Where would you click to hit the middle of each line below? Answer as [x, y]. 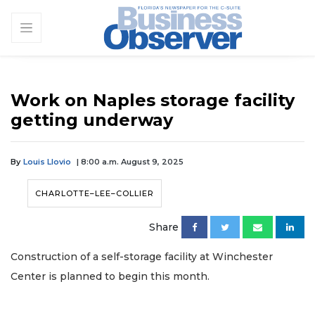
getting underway [92, 120]
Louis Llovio [47, 161]
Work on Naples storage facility [153, 100]
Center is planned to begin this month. [111, 276]
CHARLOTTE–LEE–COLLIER [95, 193]
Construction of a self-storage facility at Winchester [142, 256]
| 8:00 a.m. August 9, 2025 [130, 161]
